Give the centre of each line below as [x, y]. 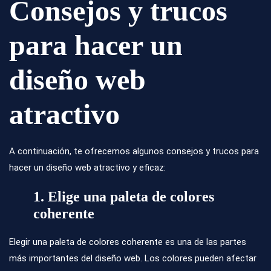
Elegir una [29, 242]
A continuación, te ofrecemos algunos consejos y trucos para [134, 152]
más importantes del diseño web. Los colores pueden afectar [133, 259]
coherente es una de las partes [183, 242]
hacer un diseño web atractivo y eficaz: [87, 168]
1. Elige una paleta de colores [124, 197]
